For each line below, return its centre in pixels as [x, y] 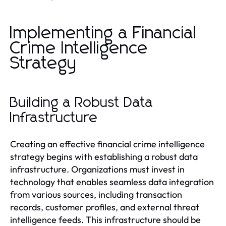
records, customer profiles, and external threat [105, 207]
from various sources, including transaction [96, 194]
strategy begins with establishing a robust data [104, 156]
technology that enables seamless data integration [112, 182]
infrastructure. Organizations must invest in [97, 169]
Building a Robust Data [82, 103]
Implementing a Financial [103, 33]
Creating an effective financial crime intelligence [107, 144]
